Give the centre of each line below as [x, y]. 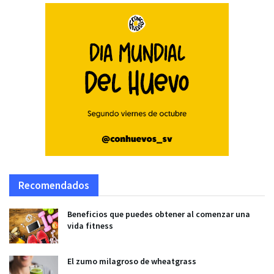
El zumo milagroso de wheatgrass [132, 261]
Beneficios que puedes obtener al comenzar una [159, 214]
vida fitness [90, 225]
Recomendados [54, 185]
